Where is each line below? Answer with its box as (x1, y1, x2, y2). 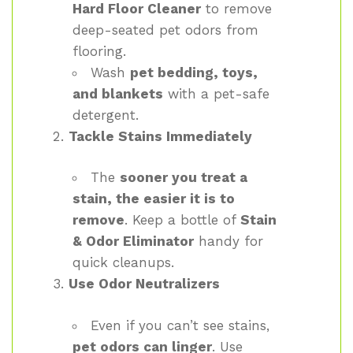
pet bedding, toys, (130, 64, 258, 80)
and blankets (72, 85, 163, 102)
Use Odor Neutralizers (68, 276, 220, 292)
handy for (194, 233, 263, 250)
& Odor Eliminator (72, 233, 194, 250)
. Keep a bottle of (124, 212, 240, 229)
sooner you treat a (120, 169, 247, 186)
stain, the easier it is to (72, 191, 235, 207)
